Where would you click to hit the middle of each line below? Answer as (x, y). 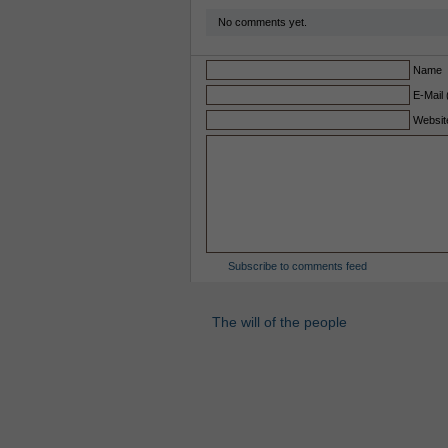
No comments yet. (262, 22)
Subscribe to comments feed (297, 266)
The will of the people (279, 322)
